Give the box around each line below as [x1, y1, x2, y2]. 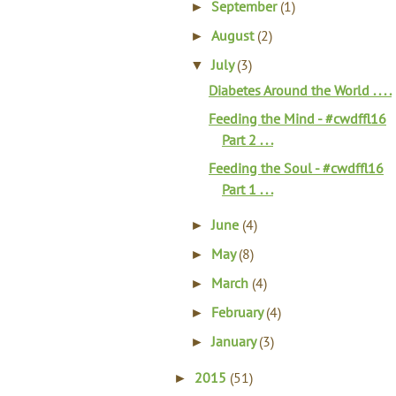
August [211, 27, 258, 44]
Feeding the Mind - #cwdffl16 [208, 110, 386, 127]
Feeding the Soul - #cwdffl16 [208, 159, 384, 177]
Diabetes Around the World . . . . [208, 81, 392, 99]
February [211, 303, 267, 321]
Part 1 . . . [221, 180, 273, 198]
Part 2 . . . [221, 131, 273, 148]
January [211, 332, 260, 350]
